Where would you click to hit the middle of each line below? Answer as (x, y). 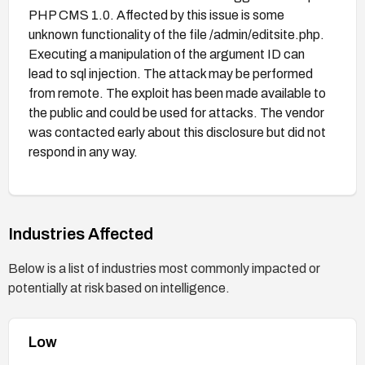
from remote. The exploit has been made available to (177, 93)
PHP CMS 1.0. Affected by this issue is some (156, 15)
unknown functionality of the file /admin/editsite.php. (176, 34)
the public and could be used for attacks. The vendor (176, 112)
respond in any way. (83, 152)
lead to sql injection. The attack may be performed (171, 73)
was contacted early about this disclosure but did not (177, 132)
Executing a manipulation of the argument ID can (167, 54)
